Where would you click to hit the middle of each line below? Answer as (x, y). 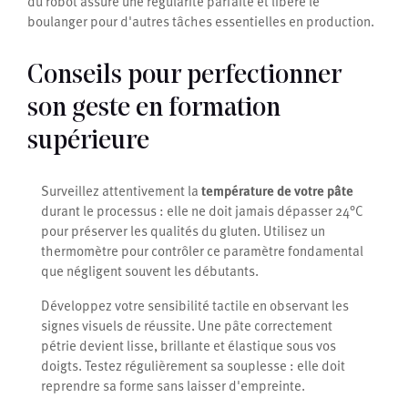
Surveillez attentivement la (121, 191)
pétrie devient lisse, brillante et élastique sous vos (189, 346)
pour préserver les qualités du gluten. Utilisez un (183, 231)
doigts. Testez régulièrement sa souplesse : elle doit (193, 366)
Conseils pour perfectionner (184, 76)
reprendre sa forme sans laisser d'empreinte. (173, 386)
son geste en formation (154, 109)
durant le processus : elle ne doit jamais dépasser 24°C (202, 211)
